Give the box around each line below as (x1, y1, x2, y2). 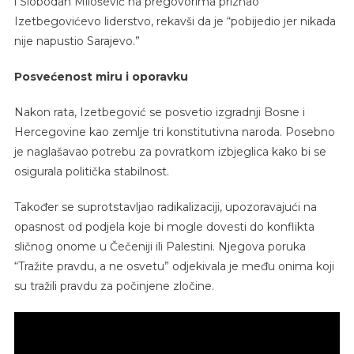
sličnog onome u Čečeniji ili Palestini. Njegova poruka (13, 239, 306, 254)
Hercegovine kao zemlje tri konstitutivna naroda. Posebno (13, 124, 335, 139)
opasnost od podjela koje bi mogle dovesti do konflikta (13, 219, 314, 234)
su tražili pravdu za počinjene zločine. (13, 278, 214, 293)
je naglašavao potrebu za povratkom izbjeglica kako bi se (13, 144, 326, 159)
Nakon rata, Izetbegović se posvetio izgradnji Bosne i (13, 104, 305, 119)
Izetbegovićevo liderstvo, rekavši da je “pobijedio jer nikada (13, 13, 336, 28)
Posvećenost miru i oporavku (13, 69, 188, 84)
